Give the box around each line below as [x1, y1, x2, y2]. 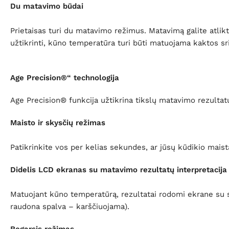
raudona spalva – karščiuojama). [10, 202, 129, 212]
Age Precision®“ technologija [10, 73, 119, 83]
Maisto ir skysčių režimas [10, 118, 105, 128]
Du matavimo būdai [10, 2, 83, 11]
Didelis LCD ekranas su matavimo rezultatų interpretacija [10, 165, 227, 175]
